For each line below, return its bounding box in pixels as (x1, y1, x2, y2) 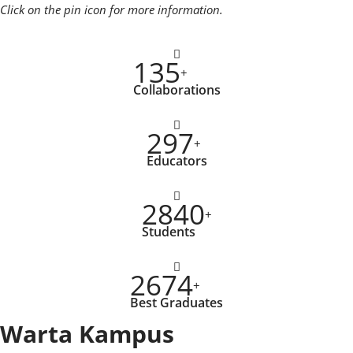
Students (141, 222, 195, 240)
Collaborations (132, 80, 221, 98)
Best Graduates (130, 293, 223, 311)
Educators (146, 151, 207, 169)
